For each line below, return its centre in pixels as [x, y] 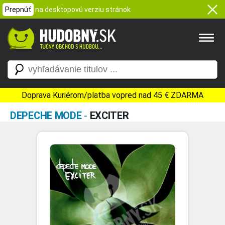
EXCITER [109, 116]
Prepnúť [18, 10]
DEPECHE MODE [46, 116]
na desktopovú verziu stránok [83, 10]
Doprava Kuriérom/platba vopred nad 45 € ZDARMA [113, 95]
